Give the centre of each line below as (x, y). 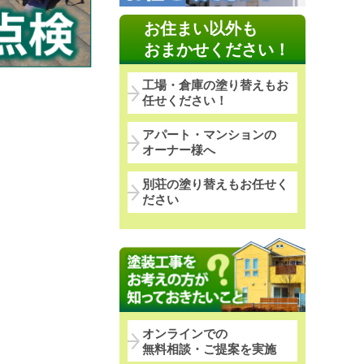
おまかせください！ (217, 50)
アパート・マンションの (210, 135)
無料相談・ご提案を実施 (210, 349)
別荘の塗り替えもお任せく (216, 184)
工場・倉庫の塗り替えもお (216, 85)
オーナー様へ (179, 150)
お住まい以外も (200, 29)
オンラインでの (185, 333)
